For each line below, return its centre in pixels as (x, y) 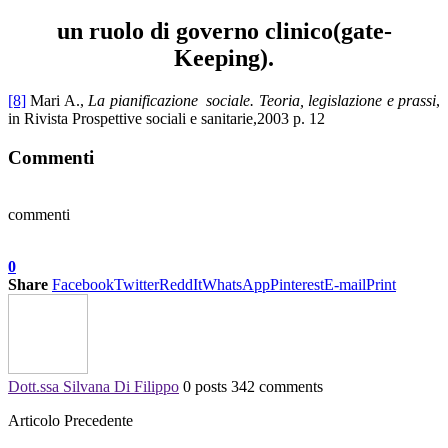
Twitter (136, 284)
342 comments (277, 386)
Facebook (83, 284)
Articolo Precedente (70, 420)
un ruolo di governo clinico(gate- (224, 31)
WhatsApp (236, 284)
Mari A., (57, 101)
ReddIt (180, 284)
